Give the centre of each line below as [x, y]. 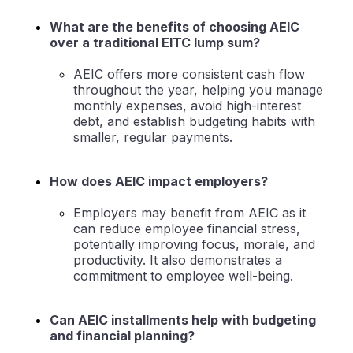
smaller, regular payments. [153, 137]
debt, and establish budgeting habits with [194, 122]
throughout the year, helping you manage [198, 90]
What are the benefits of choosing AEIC [175, 27]
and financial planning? [122, 336]
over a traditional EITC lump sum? [155, 43]
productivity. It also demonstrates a [178, 260]
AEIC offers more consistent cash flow [189, 74]
